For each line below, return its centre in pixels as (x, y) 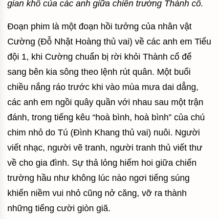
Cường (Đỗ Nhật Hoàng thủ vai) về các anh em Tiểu (109, 42)
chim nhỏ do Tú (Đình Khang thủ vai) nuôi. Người (104, 132)
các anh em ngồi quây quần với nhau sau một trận (105, 102)
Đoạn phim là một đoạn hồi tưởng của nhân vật (99, 26)
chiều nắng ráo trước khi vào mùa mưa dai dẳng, (103, 87)
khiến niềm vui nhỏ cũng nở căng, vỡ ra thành (97, 193)
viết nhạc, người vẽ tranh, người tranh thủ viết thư (105, 148)
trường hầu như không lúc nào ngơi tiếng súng (99, 178)
